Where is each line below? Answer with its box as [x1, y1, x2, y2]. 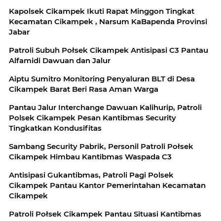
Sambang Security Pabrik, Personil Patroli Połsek [9, 142, 193, 151]
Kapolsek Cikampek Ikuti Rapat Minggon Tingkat [9, 6, 194, 16]
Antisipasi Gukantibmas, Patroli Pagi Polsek [9, 170, 174, 180]
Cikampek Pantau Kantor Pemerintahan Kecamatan [9, 181, 206, 190]
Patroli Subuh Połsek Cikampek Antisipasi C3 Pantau [9, 45, 208, 55]
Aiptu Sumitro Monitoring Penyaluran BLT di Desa [9, 74, 195, 83]
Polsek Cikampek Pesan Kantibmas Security [9, 113, 176, 122]
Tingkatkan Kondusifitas [9, 123, 102, 133]
